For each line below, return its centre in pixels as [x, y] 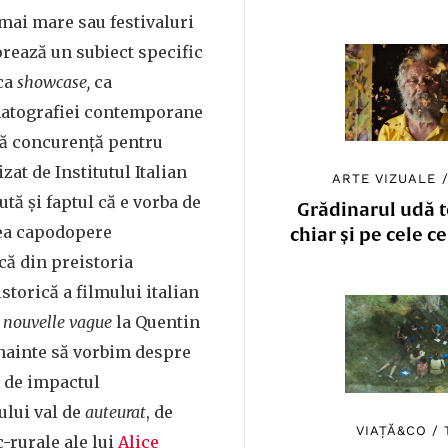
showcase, [55, 82]
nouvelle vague [59, 322]
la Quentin [158, 322]
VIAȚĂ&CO [391, 430]
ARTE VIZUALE [384, 179]
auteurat [115, 412]
